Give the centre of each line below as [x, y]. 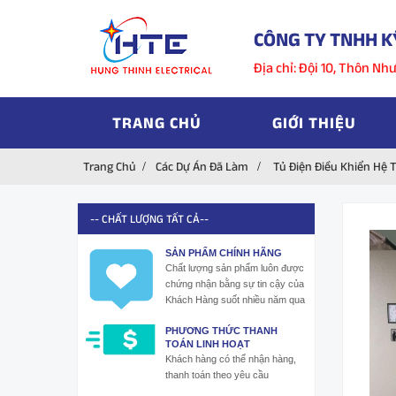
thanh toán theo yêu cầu [217, 374]
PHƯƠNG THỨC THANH [221, 330]
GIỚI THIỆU [314, 123]
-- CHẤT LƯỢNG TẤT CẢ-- [149, 219]
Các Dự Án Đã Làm [202, 166]
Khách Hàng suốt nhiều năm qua [235, 300]
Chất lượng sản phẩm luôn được [235, 268]
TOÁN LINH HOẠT [208, 343]
